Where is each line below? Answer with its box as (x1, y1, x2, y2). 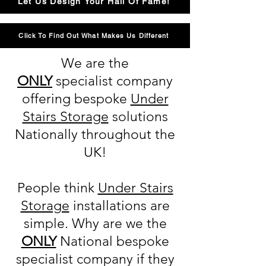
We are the (61, 55, 129, 71)
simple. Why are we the (23, 216, 167, 232)
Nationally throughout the (15, 126, 175, 142)
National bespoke (56, 233, 169, 249)
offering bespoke (21, 91, 131, 107)
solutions (108, 109, 168, 125)
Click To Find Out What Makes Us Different (18, 31, 169, 40)
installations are (69, 198, 170, 214)
